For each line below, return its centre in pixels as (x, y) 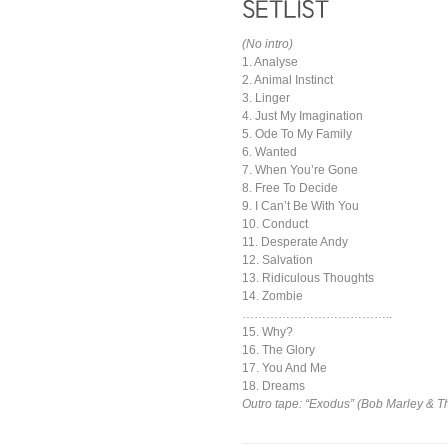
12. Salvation (277, 259)
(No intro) (267, 43)
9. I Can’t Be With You (300, 205)
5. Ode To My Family (297, 133)
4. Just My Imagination (302, 115)
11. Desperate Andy (295, 241)
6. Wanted (269, 151)
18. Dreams (273, 385)
